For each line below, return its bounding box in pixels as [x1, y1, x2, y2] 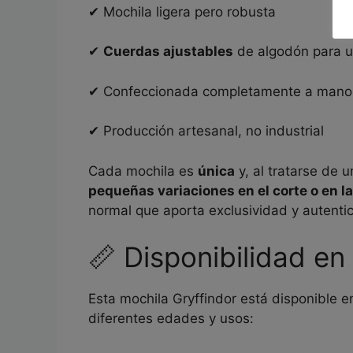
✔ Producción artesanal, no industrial [88, 123, 324, 139]
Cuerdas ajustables [103, 43, 233, 59]
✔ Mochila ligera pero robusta [88, 3, 276, 20]
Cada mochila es [88, 162, 198, 179]
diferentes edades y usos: [88, 310, 254, 326]
